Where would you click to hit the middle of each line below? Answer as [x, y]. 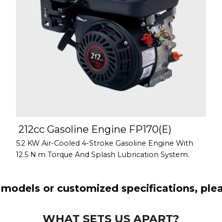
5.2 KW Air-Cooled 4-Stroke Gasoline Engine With [105, 143]
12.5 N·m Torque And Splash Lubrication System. [103, 155]
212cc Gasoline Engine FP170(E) [95, 130]
